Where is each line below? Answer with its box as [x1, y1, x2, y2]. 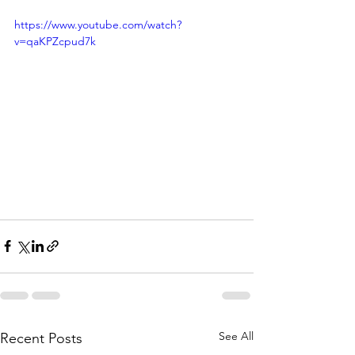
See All [219, 328, 254, 343]
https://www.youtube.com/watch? [14, 17, 181, 32]
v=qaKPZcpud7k [14, 34, 96, 48]
